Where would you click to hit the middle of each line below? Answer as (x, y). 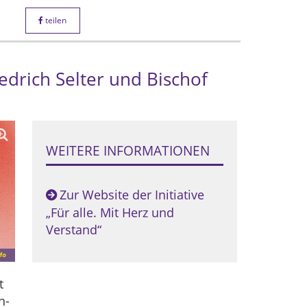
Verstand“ (73, 230)
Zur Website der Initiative (132, 195)
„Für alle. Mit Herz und (110, 212)
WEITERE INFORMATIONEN (127, 150)
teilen (55, 20)
